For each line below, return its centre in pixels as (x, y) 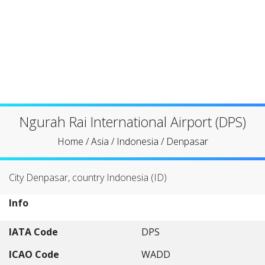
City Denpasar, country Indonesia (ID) (88, 177)
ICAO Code (34, 254)
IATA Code (33, 232)
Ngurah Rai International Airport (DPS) (132, 122)
